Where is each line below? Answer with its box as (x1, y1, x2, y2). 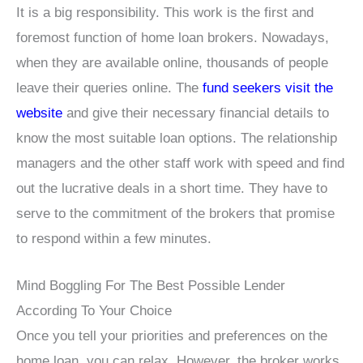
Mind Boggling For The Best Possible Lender (16, 278, 285, 294)
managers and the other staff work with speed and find (16, 155, 344, 171)
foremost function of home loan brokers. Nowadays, (16, 29, 329, 45)
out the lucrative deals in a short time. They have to (16, 180, 327, 196)
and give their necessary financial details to (62, 105, 329, 121)
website (16, 105, 62, 121)
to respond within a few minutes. (16, 230, 211, 246)
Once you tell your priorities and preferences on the (16, 328, 327, 344)
